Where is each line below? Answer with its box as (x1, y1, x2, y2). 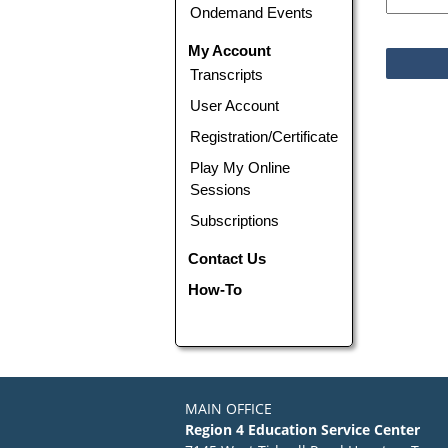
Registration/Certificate (190, 127, 339, 145)
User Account (190, 96, 280, 114)
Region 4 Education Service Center (185, 419, 420, 439)
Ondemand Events (190, 3, 314, 21)
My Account (188, 41, 272, 59)
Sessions (190, 180, 252, 198)
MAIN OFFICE (185, 398, 272, 418)
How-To (188, 280, 243, 298)
